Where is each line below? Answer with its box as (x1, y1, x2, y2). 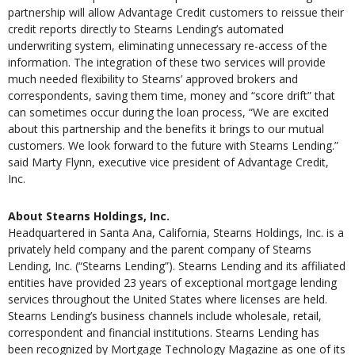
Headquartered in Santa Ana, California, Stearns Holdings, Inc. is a (8, 225, 344, 241)
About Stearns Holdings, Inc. (8, 208, 170, 224)
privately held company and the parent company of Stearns (8, 242, 311, 258)
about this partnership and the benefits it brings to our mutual (8, 121, 324, 137)
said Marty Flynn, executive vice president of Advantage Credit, (8, 155, 329, 170)
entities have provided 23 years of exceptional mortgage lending (8, 275, 337, 291)
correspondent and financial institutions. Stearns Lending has (8, 325, 319, 341)
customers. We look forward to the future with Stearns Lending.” (8, 138, 338, 154)
